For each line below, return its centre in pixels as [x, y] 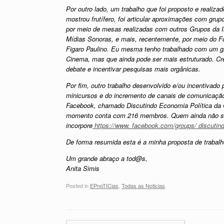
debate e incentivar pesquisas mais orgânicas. [133, 68]
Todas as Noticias [143, 186]
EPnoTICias [104, 186]
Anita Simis [83, 168]
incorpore [79, 125]
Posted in [78, 186]
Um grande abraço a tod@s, [107, 158]
